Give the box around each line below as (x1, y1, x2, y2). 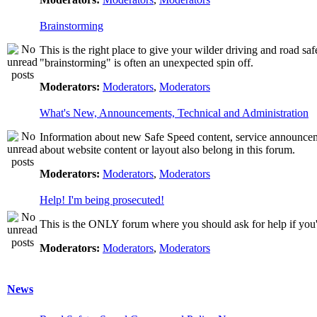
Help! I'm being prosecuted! (40, 194, 164, 206)
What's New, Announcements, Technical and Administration (40, 107, 309, 119)
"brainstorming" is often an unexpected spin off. (40, 57, 253, 69)
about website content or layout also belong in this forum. (40, 144, 295, 156)
